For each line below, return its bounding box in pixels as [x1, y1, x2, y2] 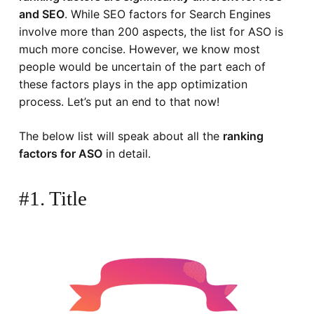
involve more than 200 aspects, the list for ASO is [18, 24, 283, 39]
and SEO [18, 6, 64, 21]
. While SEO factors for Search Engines [64, 6, 271, 21]
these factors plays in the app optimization [18, 76, 247, 91]
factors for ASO [18, 146, 102, 161]
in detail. [102, 146, 151, 161]
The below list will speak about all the [18, 128, 223, 143]
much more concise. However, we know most [18, 41, 260, 56]
